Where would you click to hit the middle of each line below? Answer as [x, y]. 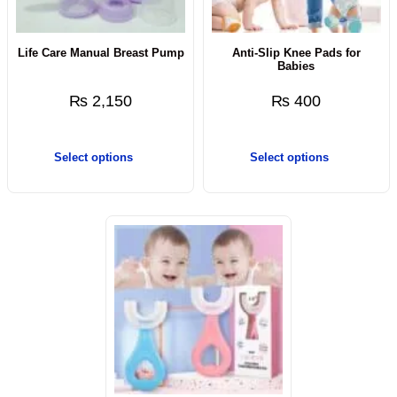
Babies [296, 66]
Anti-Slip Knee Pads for [296, 53]
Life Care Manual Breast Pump [101, 53]
